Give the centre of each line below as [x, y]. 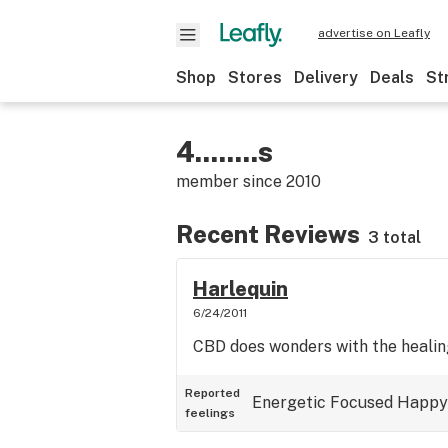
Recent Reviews [268, 234]
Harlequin [240, 289]
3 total [394, 237]
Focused [361, 402]
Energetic [289, 402]
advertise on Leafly [374, 33]
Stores [255, 77]
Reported [212, 393]
